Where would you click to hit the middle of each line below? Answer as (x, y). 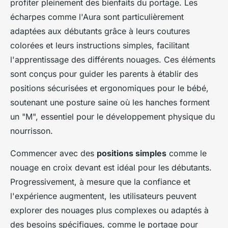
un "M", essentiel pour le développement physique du (112, 117)
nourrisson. (32, 131)
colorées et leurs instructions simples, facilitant (100, 46)
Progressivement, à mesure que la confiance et (100, 182)
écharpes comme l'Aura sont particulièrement (97, 17)
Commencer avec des (53, 153)
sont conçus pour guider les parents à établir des (104, 74)
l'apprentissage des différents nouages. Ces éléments (113, 60)
